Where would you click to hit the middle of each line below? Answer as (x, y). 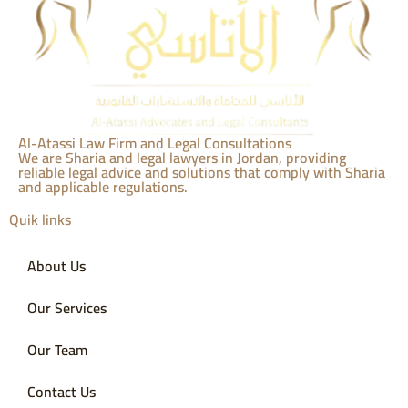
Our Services (67, 308)
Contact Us (61, 392)
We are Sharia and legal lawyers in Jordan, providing (182, 158)
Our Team (57, 350)
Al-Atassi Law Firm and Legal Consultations (155, 143)
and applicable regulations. (103, 187)
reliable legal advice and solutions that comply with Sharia (202, 173)
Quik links (40, 220)
